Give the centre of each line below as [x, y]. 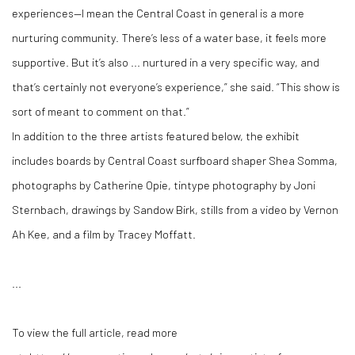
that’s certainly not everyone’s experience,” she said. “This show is [176, 86]
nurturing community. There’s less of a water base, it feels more [169, 37]
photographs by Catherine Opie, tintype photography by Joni [164, 185]
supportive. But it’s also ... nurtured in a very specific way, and [166, 62]
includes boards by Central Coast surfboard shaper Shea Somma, [175, 160]
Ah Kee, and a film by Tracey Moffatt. [104, 234]
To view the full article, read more [95, 332]
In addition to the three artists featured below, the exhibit [156, 136]
